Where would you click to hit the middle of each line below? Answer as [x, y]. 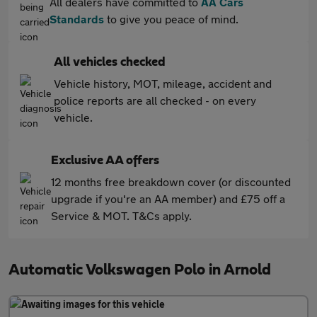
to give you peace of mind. [171, 19]
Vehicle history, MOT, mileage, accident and [163, 83]
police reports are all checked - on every [155, 100]
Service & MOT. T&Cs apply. [121, 215]
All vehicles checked [110, 62]
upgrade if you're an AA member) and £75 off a [168, 198]
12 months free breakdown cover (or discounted [171, 181]
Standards [77, 19]
